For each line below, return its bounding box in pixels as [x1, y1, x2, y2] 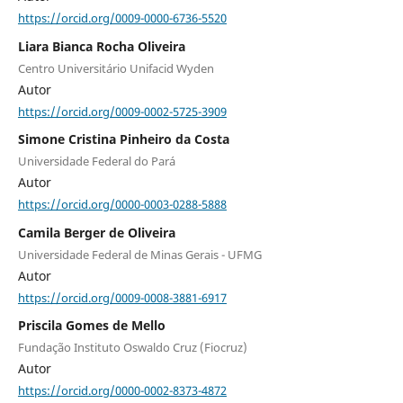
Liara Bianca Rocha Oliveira [17, 37, 185, 55]
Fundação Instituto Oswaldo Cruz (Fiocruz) [17, 339, 247, 356]
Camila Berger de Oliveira [17, 223, 175, 241]
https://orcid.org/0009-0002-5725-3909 [17, 103, 227, 120]
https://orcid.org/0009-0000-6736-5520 [17, 9, 227, 26]
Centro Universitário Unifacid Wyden [17, 59, 214, 76]
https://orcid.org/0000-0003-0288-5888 [17, 195, 227, 212]
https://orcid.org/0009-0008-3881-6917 [17, 289, 227, 306]
